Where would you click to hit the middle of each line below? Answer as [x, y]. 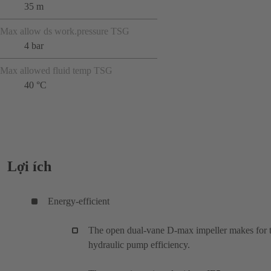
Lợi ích [29, 166]
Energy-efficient [79, 201]
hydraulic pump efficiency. [139, 244]
